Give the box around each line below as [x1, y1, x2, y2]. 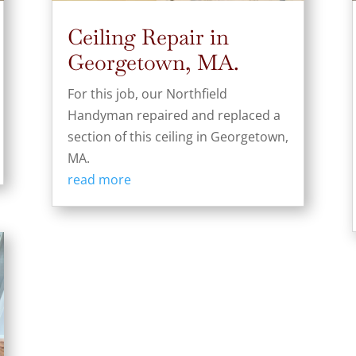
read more [67, 170, 131, 188]
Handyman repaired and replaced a [67, 106, 281, 124]
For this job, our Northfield [67, 84, 227, 103]
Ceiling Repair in [67, 22, 229, 51]
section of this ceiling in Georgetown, [67, 127, 288, 145]
